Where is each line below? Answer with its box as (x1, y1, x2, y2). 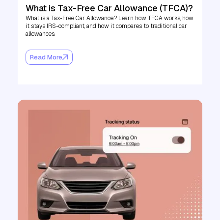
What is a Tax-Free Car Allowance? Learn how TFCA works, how (26, 14, 193, 23)
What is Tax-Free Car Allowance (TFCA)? (26, 2, 193, 14)
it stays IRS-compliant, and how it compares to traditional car (26, 22, 187, 30)
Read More (30, 53, 62, 61)
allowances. (26, 30, 55, 38)
